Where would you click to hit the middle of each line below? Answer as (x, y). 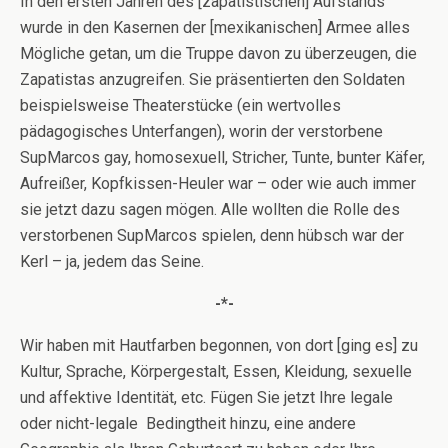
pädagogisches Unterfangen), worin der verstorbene (201, 131)
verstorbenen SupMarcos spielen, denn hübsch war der (212, 235)
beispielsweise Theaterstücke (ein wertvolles (180, 105)
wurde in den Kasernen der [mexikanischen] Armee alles (215, 27)
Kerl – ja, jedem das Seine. (112, 261)
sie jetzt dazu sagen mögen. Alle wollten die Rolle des (210, 209)
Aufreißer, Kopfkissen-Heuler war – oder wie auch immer (218, 183)
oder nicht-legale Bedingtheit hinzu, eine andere (188, 423)
